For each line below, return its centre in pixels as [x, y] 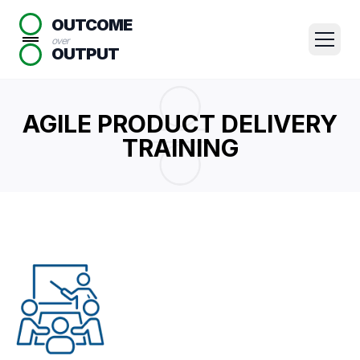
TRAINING [180, 148]
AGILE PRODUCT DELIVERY [180, 124]
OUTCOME [92, 25]
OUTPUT [85, 53]
